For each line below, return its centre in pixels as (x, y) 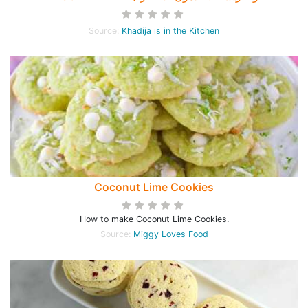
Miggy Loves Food (170, 234)
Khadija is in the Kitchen (170, 31)
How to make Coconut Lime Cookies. (154, 219)
